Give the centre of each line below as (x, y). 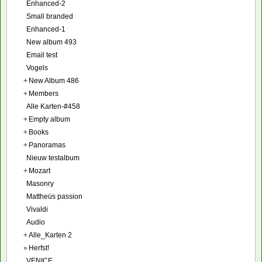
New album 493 (51, 42)
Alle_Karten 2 (50, 235)
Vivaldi (37, 210)
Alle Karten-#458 (53, 107)
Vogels (37, 68)
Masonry (40, 184)
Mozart (39, 171)
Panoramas (47, 145)
